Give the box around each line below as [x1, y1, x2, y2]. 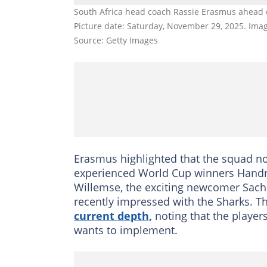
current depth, [74, 208, 152, 223]
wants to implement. [74, 222, 178, 237]
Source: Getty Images [74, 34, 158, 46]
